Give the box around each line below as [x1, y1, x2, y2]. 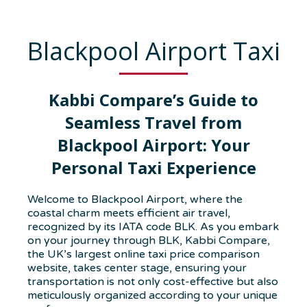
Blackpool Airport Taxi [27, 34, 280, 69]
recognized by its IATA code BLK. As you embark [27, 220, 279, 234]
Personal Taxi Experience [51, 156, 256, 180]
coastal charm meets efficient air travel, [27, 206, 230, 221]
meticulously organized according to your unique [27, 288, 278, 303]
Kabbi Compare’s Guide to [49, 88, 258, 112]
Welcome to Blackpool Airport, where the [27, 193, 243, 207]
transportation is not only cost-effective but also [27, 275, 278, 289]
